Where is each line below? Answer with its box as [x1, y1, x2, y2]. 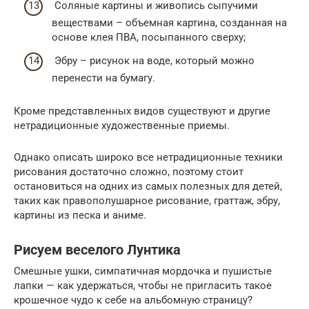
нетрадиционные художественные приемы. [14, 119, 230, 132]
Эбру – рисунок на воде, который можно [52, 54, 255, 67]
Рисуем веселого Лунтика [14, 242, 181, 258]
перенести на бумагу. [52, 71, 155, 84]
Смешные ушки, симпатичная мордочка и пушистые [14, 264, 272, 277]
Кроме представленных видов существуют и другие [14, 104, 270, 117]
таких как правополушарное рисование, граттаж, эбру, [14, 194, 280, 207]
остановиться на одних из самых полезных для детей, [14, 179, 282, 192]
